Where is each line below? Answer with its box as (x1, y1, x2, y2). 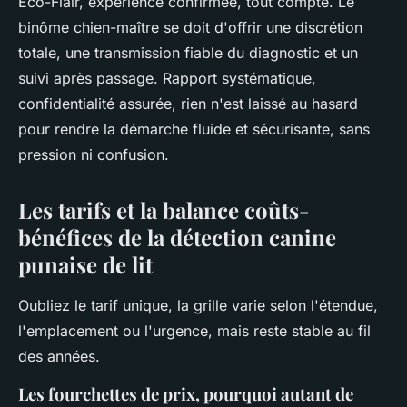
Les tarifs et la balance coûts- (18, 195, 310, 225)
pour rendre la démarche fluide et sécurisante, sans (18, 120, 370, 139)
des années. (18, 347, 100, 366)
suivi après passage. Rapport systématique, (18, 69, 316, 88)
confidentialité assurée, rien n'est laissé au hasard (18, 94, 358, 114)
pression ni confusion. (18, 145, 169, 164)
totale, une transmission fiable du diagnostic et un (18, 44, 358, 63)
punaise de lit (18, 250, 153, 280)
